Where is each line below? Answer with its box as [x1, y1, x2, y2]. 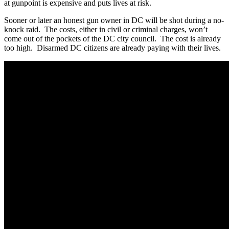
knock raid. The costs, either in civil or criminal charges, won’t [4, 25, 208, 34]
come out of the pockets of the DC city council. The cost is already [4, 34, 221, 43]
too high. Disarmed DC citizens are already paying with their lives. [4, 43, 221, 52]
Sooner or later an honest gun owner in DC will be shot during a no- [4, 15, 224, 25]
